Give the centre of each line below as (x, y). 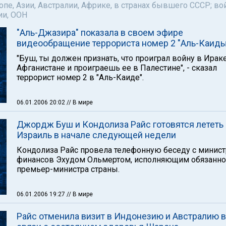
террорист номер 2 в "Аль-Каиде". (80, 77)
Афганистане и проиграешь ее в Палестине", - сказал (117, 68)
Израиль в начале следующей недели (96, 135)
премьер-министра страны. (68, 169)
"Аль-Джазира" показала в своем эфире (100, 33)
